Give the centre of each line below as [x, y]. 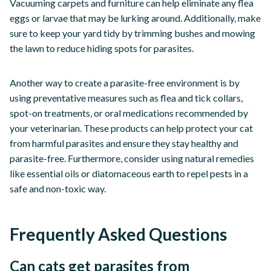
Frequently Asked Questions [118, 234]
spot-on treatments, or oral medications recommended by [129, 113]
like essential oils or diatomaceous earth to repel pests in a [129, 173]
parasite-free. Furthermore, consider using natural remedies [132, 158]
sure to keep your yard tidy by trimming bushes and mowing [132, 33]
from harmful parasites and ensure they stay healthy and [124, 143]
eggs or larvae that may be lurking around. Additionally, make [135, 18]
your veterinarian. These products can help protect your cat [131, 128]
